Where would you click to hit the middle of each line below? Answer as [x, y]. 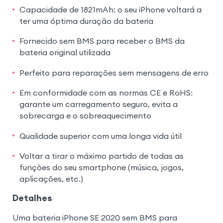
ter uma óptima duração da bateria [86, 21]
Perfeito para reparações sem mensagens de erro [114, 72]
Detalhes [32, 198]
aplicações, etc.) [51, 179]
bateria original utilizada [65, 53]
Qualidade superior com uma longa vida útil [100, 136]
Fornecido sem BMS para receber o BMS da [102, 41]
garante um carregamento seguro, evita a [98, 104]
